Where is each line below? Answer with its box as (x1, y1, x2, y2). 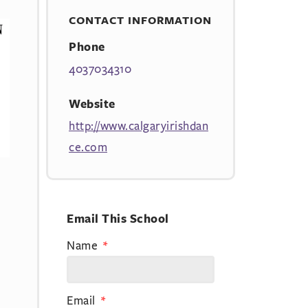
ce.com (69, 139, 107, 155)
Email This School (67, 210, 169, 227)
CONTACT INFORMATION (69, 12, 212, 27)
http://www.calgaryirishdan (69, 118, 208, 133)
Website (69, 96, 115, 112)
